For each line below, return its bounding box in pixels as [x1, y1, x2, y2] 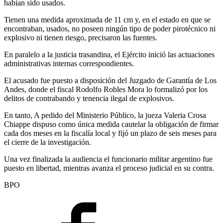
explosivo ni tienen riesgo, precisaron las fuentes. [4, 33, 157, 42]
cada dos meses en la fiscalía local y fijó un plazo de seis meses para [4, 128, 217, 137]
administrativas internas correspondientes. [4, 59, 134, 68]
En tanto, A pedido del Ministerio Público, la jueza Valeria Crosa [4, 111, 206, 119]
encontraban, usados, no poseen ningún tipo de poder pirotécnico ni [4, 24, 216, 33]
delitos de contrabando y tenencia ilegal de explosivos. [4, 94, 174, 103]
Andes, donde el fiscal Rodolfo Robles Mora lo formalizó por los [4, 85, 208, 94]
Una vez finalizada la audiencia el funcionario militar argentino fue [4, 154, 213, 163]
